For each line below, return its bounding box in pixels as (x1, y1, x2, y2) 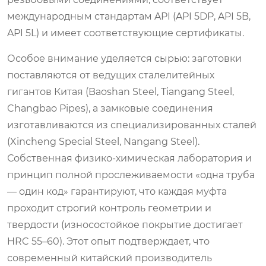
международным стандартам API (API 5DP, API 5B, (7, 10, 251, 22)
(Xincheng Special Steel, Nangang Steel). (7, 135, 199, 147)
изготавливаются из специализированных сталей (7, 119, 256, 131)
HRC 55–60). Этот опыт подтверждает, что (7, 235, 210, 247)
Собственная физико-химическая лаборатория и (7, 152, 252, 164)
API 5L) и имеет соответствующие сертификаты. (7, 27, 244, 39)
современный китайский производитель (7, 252, 212, 264)
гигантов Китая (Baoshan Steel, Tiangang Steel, (7, 85, 234, 97)
